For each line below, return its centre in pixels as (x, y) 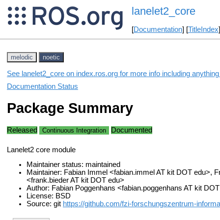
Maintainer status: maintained (73, 165)
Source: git (45, 204)
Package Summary (70, 108)
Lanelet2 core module (41, 150)
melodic (22, 57)
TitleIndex (203, 30)
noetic (51, 57)
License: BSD (49, 196)
